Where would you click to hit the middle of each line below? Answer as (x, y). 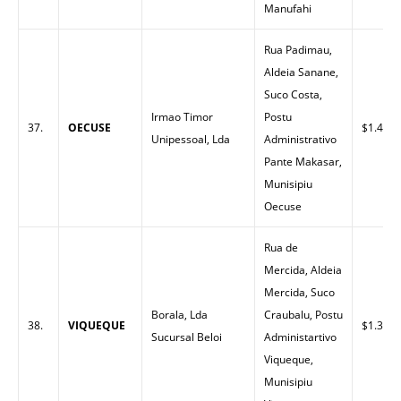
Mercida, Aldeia (303, 270)
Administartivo (300, 337)
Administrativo (300, 139)
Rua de (281, 247)
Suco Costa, (293, 94)
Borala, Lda (179, 315)
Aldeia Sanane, (301, 72)
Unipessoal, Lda (191, 139)
